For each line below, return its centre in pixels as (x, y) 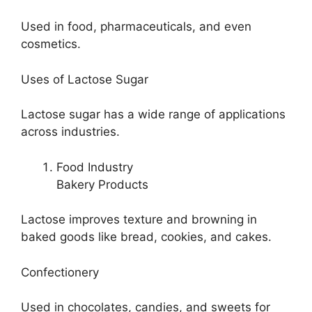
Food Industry (95, 167)
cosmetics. (51, 44)
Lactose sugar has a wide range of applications (153, 115)
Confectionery (60, 272)
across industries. (70, 132)
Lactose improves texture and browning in (139, 220)
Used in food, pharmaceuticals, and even (136, 27)
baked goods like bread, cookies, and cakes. (146, 237)
